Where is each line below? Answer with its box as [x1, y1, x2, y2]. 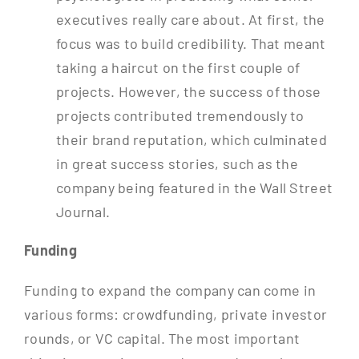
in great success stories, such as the [55, 155, 298, 173]
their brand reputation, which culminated [55, 131, 327, 149]
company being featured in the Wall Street [55, 179, 333, 197]
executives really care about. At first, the [55, 10, 325, 29]
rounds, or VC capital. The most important [23, 329, 301, 348]
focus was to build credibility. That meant [55, 34, 326, 53]
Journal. [55, 203, 111, 221]
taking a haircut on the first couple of [55, 58, 301, 77]
